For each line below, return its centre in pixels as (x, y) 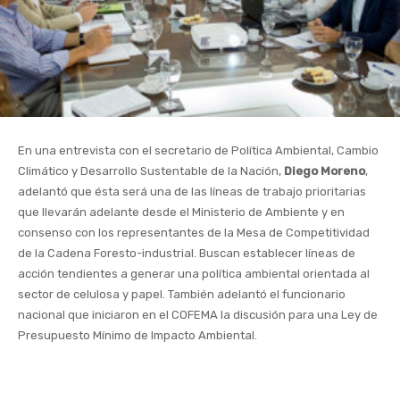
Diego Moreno (325, 171)
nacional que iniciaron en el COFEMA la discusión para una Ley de (198, 315)
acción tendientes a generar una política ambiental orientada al (194, 274)
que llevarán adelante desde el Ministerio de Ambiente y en (181, 212)
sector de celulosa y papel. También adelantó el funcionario (182, 295)
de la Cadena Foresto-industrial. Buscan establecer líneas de (187, 254)
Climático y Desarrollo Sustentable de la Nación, (151, 171)
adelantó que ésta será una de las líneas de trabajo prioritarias (192, 192)
